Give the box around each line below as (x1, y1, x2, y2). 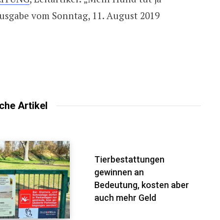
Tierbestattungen (94, 154, 165, 165)
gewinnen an (94, 166, 144, 177)
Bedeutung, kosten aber (94, 179, 190, 190)
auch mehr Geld (94, 192, 157, 203)
